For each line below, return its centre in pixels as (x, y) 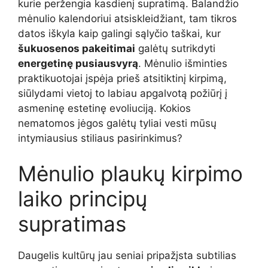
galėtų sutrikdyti (175, 48)
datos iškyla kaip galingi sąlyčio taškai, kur (119, 33)
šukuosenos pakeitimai (77, 48)
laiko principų (83, 199)
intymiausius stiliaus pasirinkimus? (100, 138)
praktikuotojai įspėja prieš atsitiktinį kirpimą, (122, 78)
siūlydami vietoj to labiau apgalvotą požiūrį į (123, 93)
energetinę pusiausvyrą (78, 63)
